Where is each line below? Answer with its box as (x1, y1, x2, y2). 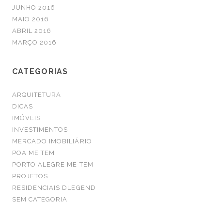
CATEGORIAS (12, 67, 68, 77)
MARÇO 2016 (12, 39, 57, 46)
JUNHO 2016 (12, 4, 56, 12)
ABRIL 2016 (12, 27, 52, 35)
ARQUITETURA (12, 91, 62, 99)
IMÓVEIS (12, 114, 41, 122)
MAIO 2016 (12, 15, 49, 23)
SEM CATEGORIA (12, 196, 68, 203)
